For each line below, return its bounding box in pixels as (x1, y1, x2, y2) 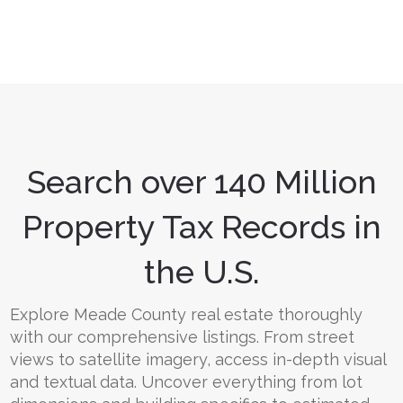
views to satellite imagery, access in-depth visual (10, 350, 386, 369)
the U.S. (143, 253, 260, 291)
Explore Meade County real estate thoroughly (10, 305, 363, 324)
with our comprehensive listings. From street (10, 327, 354, 346)
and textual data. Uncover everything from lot (10, 372, 363, 391)
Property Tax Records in (22, 208, 381, 246)
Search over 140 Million (26, 163, 377, 201)
